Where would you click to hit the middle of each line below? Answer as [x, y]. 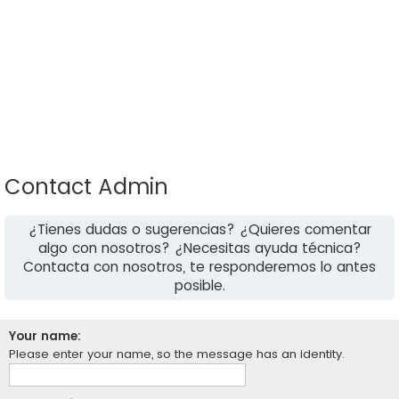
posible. [199, 285]
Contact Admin [86, 187]
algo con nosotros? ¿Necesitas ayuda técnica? [199, 248]
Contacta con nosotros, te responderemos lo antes [199, 267]
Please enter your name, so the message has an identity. [177, 354]
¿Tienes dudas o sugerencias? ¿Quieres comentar [199, 229]
